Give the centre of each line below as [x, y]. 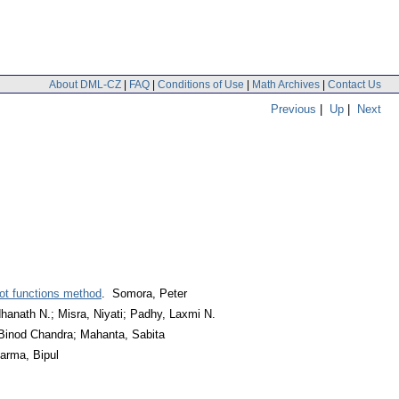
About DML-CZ [85, 84]
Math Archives [286, 84]
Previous [293, 109]
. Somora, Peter [144, 294]
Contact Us [354, 84]
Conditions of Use [201, 84]
